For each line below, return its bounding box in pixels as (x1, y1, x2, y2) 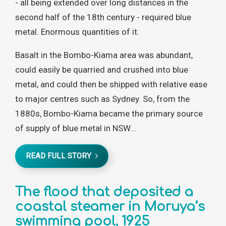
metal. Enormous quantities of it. (15, 27, 139, 37)
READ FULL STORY (26, 151, 95, 161)
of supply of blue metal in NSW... (15, 123, 136, 134)
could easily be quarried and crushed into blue (15, 65, 188, 75)
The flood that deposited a (15, 185, 193, 200)
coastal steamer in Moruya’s (15, 200, 205, 214)
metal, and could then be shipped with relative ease (15, 79, 207, 90)
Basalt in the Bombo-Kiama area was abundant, (15, 50, 193, 61)
